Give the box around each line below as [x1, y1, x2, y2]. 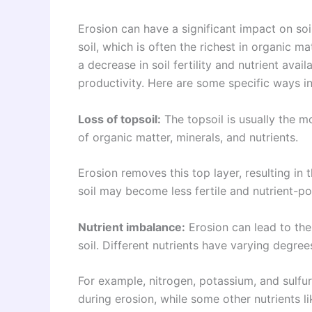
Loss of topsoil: [78, 111, 161, 126]
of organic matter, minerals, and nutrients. [78, 130, 298, 144]
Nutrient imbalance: [78, 219, 185, 234]
